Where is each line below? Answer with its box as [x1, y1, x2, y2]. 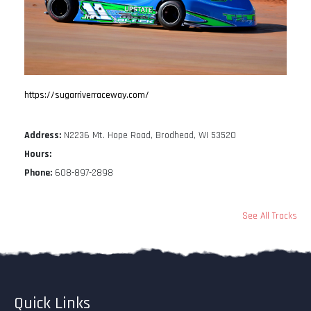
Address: [24, 129, 61, 142]
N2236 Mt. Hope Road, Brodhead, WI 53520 [61, 129, 236, 142]
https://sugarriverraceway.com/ [24, 89, 149, 102]
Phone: [24, 167, 52, 180]
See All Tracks [242, 210, 297, 223]
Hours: [24, 148, 51, 161]
